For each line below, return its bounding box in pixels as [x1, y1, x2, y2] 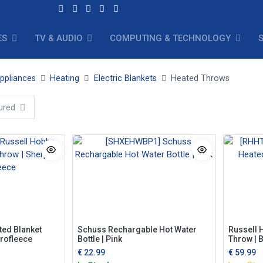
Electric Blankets [93, 73, 157, 83]
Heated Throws [170, 73, 230, 83]
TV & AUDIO [34, 33, 83, 43]
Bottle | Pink [77, 234, 122, 244]
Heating [50, 73, 80, 83]
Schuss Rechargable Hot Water [77, 224, 197, 234]
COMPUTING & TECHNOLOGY [110, 33, 231, 43]
